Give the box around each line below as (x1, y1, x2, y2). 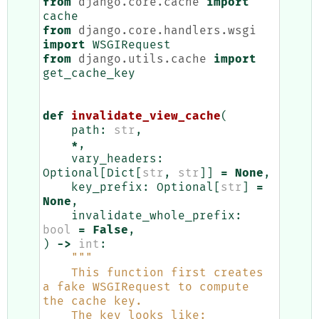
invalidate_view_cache (71, 110, 221, 122)
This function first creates (43, 267, 71, 279)
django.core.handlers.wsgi (78, 25, 256, 37)
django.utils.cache (78, 53, 206, 66)
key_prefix (71, 182, 142, 194)
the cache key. (43, 296, 142, 308)
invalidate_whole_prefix (71, 210, 235, 222)
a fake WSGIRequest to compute (43, 281, 249, 293)
